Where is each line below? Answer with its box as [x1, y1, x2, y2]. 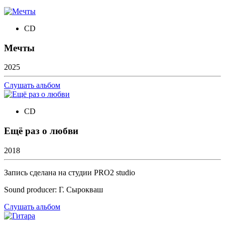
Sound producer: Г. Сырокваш [4, 185, 103, 194]
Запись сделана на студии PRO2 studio [4, 168, 135, 177]
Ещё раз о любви [4, 125, 78, 136]
